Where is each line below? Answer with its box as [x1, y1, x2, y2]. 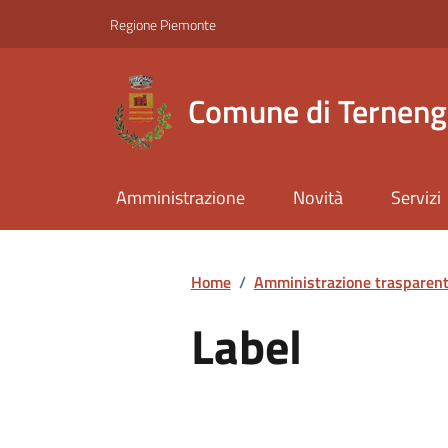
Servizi [390, 184, 441, 212]
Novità [292, 184, 343, 212]
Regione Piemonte [110, 13, 216, 35]
